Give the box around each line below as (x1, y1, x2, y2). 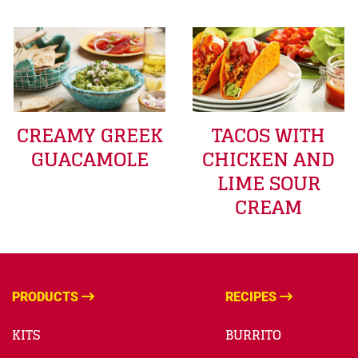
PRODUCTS (12, 289, 78, 305)
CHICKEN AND (202, 142, 335, 177)
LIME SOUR (217, 166, 320, 201)
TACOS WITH (212, 118, 325, 153)
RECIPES (225, 289, 276, 305)
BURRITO (225, 324, 281, 347)
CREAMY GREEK (16, 118, 163, 153)
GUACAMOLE (30, 142, 149, 177)
